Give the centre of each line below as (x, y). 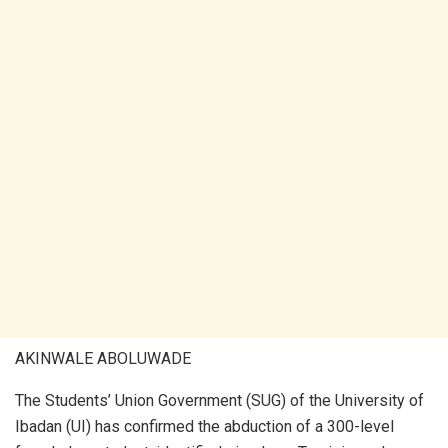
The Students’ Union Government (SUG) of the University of (219, 401)
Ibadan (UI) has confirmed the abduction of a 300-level (204, 427)
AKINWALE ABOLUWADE (103, 359)
